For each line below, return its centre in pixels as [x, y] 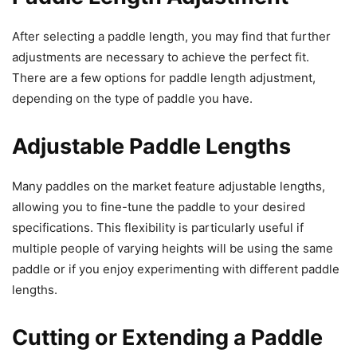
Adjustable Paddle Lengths [151, 146]
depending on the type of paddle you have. [132, 98]
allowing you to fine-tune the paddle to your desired [159, 206]
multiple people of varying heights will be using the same [173, 248]
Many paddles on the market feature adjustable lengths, [169, 186]
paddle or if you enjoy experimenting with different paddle [176, 269]
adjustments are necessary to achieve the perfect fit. [161, 57]
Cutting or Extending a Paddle [167, 337]
